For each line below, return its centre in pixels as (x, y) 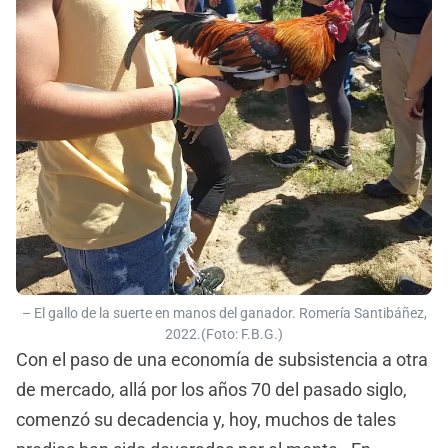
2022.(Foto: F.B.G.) (224, 334)
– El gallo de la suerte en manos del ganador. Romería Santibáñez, (224, 313)
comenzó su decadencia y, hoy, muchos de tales (206, 419)
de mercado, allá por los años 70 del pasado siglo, (211, 389)
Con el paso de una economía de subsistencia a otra (222, 359)
